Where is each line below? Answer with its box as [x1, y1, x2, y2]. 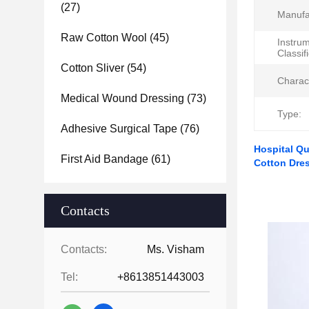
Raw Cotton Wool [61, 32, 147, 43]
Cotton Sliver [61, 62, 124, 74]
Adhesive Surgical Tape [61, 123, 177, 134]
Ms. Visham [147, 243, 204, 255]
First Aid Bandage [61, 153, 148, 165]
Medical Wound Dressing [61, 92, 184, 104]
